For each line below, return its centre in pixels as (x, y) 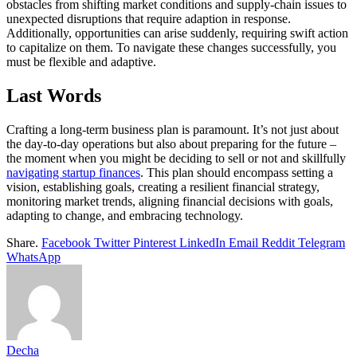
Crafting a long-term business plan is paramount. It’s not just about (173, 129)
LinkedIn (202, 242)
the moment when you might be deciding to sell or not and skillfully (176, 158)
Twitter (112, 242)
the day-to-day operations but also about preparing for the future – (171, 143)
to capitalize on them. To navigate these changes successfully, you (171, 48)
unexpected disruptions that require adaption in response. (149, 19)
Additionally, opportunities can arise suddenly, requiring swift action (177, 33)
